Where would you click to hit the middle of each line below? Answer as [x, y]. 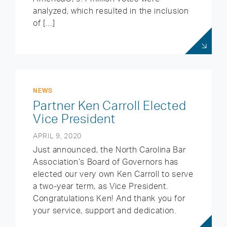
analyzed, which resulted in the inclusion [111, 11]
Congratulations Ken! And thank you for [109, 198]
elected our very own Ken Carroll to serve [113, 174]
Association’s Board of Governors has [106, 162]
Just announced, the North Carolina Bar [109, 149]
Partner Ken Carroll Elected [110, 105]
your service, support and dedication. [105, 210]
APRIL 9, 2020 [58, 136]
